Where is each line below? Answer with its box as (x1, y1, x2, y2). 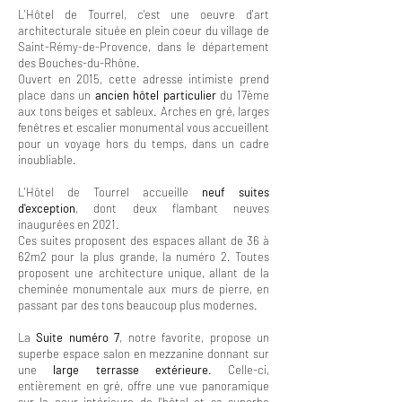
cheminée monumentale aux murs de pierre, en (18, 282, 269, 296)
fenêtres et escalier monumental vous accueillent (18, 120, 269, 135)
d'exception (18, 201, 75, 215)
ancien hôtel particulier (94, 88, 216, 102)
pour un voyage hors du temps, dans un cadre (18, 136, 269, 151)
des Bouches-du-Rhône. (18, 56, 143, 70)
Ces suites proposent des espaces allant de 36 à (18, 233, 269, 248)
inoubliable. (18, 153, 79, 167)
